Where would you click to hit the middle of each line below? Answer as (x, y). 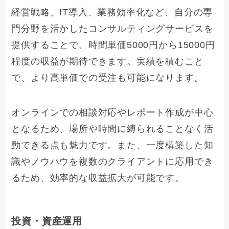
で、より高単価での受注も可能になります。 (108, 77)
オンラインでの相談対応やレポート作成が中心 (112, 112)
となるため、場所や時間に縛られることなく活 (112, 129)
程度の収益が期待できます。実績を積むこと (108, 61)
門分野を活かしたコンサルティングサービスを (112, 28)
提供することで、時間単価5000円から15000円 (113, 45)
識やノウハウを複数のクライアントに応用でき (112, 161)
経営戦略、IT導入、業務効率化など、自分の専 (112, 12)
